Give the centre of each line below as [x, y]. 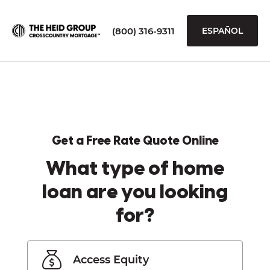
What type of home [135, 169]
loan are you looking [135, 193]
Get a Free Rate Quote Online [135, 141]
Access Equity [111, 259]
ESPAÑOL [222, 31]
